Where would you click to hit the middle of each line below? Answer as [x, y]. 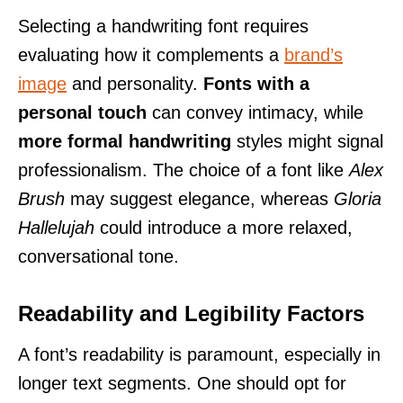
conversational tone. [99, 256]
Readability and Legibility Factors [191, 313]
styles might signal [307, 141]
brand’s [313, 54]
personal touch [82, 112]
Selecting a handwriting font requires [163, 26]
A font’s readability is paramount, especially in [199, 354]
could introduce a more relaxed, [224, 227]
